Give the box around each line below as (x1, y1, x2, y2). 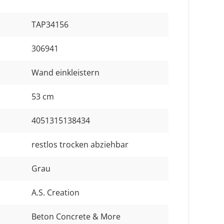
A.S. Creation (31, 186, 79, 198)
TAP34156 (31, 18, 68, 30)
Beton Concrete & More (31, 210, 120, 222)
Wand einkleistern (31, 66, 99, 78)
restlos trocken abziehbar (31, 138, 128, 150)
